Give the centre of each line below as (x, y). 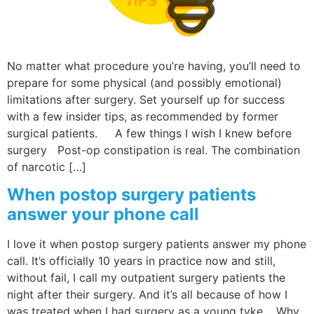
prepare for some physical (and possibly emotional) (144, 82)
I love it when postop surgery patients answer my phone (157, 244)
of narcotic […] (47, 166)
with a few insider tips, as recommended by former (143, 116)
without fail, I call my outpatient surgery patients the (146, 278)
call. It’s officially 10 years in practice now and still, (141, 261)
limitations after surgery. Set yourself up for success (146, 99)
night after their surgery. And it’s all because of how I (147, 295)
